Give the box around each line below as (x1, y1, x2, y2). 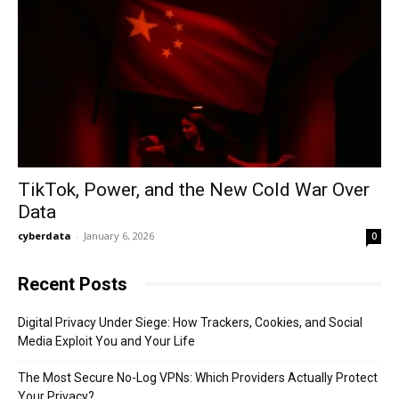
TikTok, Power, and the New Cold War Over (18, 178, 370, 200)
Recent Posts (18, 273, 127, 295)
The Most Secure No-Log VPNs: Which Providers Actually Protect (18, 370, 378, 385)
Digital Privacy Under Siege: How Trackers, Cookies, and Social (18, 314, 362, 330)
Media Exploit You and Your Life (18, 333, 195, 348)
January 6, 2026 (84, 228, 154, 242)
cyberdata (18, 228, 71, 242)
